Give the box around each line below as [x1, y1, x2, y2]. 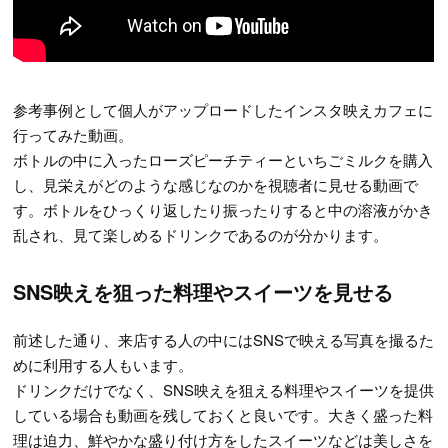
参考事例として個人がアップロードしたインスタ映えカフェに [13, 98, 434, 120]
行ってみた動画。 [13, 123, 134, 145]
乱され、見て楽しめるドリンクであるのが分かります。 [13, 223, 389, 245]
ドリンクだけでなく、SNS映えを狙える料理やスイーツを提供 [13, 378, 435, 400]
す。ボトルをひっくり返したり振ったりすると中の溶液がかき [13, 198, 434, 220]
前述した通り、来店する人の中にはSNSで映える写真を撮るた [13, 328, 435, 350]
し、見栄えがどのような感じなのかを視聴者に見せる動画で [13, 173, 419, 195]
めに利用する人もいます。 [13, 353, 194, 375]
